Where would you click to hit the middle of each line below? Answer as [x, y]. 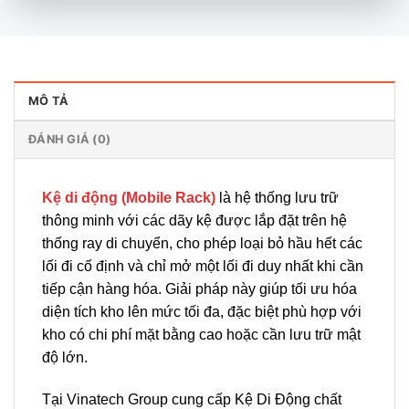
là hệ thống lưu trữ [277, 198]
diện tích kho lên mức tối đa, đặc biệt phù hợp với [202, 312]
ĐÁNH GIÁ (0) [70, 140]
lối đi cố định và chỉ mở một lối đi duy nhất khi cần [203, 267]
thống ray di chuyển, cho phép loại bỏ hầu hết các [202, 244]
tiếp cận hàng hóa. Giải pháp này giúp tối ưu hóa [199, 289]
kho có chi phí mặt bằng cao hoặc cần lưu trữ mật [201, 335]
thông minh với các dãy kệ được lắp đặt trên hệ [194, 221]
